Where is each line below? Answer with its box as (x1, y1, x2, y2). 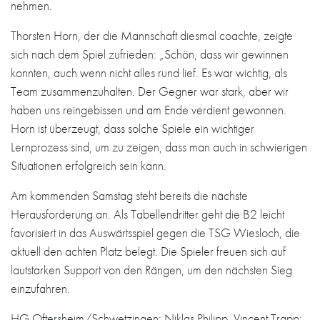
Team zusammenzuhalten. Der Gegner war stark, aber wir (11, 83, 289, 99)
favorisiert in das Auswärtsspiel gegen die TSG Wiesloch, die (11, 224, 300, 241)
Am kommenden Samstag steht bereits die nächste (11, 187, 248, 204)
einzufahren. (11, 280, 70, 296)
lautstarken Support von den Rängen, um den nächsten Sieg (11, 261, 292, 278)
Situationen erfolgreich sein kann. (11, 157, 166, 174)
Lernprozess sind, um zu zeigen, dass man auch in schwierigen (11, 139, 307, 155)
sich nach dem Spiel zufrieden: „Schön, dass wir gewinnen (11, 46, 289, 62)
